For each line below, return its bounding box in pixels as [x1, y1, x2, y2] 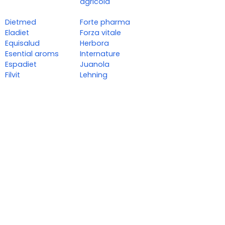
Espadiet [5, 59, 37, 70]
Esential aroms [5, 49, 59, 59]
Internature [80, 49, 121, 59]
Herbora [80, 38, 109, 49]
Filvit [5, 70, 20, 80]
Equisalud [5, 38, 40, 49]
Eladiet [5, 28, 29, 38]
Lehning [80, 70, 108, 80]
